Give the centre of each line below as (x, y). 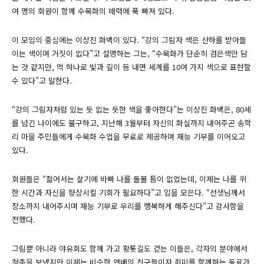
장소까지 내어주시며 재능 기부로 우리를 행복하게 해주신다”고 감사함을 (128, 206)
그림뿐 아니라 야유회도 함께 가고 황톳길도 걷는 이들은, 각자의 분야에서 (130, 249)
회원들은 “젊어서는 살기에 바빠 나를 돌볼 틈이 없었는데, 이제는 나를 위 (129, 179)
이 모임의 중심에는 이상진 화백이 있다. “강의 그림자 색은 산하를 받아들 (129, 40)
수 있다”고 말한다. (42, 81)
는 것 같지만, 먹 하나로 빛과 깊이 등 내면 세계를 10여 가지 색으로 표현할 (131, 67)
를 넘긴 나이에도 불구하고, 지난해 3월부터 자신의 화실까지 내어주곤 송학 (132, 123)
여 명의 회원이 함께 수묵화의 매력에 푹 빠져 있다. (93, 11)
